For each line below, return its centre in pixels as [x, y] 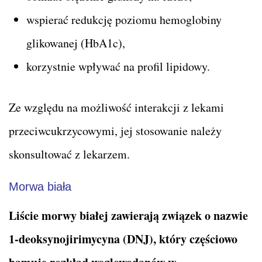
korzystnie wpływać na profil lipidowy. [118, 66]
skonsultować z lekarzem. [69, 154]
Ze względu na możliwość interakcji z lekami [116, 107]
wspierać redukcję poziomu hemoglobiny [124, 19]
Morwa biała [40, 186]
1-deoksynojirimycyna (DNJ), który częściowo [123, 239]
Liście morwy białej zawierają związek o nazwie [128, 215]
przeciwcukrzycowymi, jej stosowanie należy [115, 130]
